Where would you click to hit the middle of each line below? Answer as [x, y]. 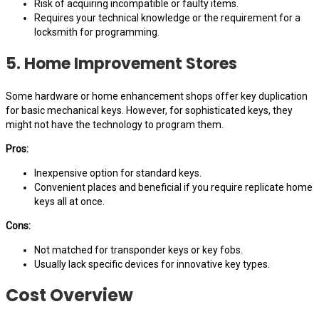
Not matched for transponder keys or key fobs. [138, 250]
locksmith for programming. [97, 32]
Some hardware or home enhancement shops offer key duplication [157, 96]
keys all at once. [69, 201]
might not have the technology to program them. [115, 124]
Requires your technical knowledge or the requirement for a [167, 17]
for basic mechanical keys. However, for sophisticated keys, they [149, 110]
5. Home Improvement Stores [121, 63]
